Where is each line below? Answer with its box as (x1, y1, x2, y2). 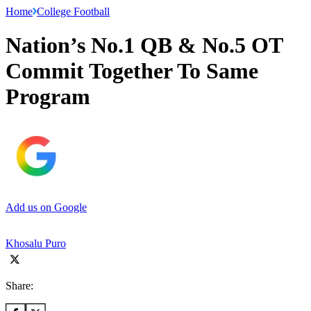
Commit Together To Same (6, 58, 258, 84)
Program (6, 84, 90, 110)
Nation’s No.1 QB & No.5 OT (6, 33, 283, 58)
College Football (37, 5, 110, 17)
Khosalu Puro (6, 237, 66, 249)
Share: (6, 279, 33, 292)
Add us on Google (6, 201, 87, 213)
